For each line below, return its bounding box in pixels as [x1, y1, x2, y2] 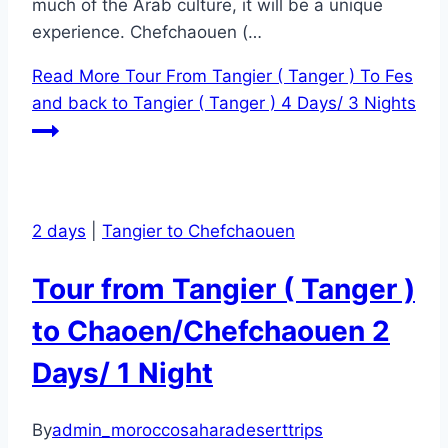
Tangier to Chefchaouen [102, 220, 295, 241]
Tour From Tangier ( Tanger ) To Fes [120, 65, 413, 86]
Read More [32, 65, 120, 86]
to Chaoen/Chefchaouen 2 [32, 313, 390, 348]
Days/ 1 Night [32, 355, 213, 390]
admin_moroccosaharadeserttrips [52, 420, 323, 441]
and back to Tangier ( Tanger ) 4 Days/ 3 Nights [32, 92, 416, 113]
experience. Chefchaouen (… [32, 21, 262, 42]
